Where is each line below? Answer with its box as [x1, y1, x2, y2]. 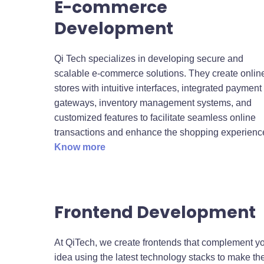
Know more [54, 141, 105, 152]
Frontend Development [54, 200, 256, 224]
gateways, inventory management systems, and [54, 97, 252, 108]
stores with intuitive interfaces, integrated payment [54, 82, 262, 93]
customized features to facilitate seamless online [54, 112, 256, 123]
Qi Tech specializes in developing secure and [54, 53, 243, 64]
